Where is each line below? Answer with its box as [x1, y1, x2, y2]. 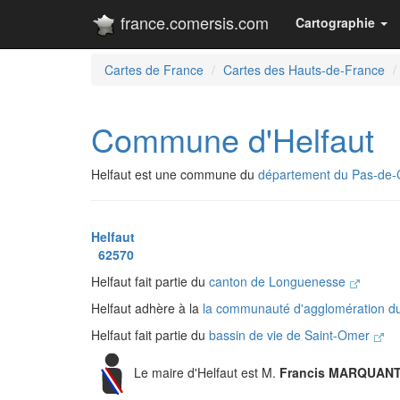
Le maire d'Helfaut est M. [134, 362, 279, 381]
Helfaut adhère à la [91, 299, 203, 317]
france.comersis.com [116, 11, 269, 34]
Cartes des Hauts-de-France [223, 61, 385, 79]
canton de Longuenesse [209, 272, 349, 290]
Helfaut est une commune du [91, 165, 258, 183]
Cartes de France [104, 61, 204, 79]
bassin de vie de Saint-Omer [209, 326, 373, 344]
